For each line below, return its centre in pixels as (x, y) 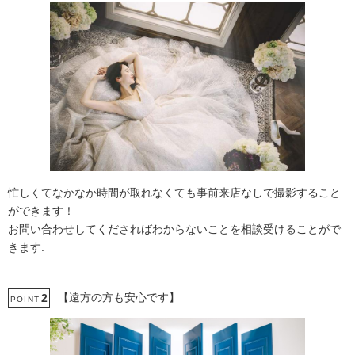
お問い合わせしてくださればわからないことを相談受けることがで (174, 229)
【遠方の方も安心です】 (119, 298)
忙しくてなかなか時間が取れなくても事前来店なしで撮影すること (174, 193)
